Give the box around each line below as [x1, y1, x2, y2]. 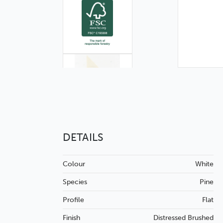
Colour [62, 160, 85, 169]
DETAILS [62, 131, 104, 144]
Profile [62, 196, 84, 205]
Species [62, 178, 87, 187]
